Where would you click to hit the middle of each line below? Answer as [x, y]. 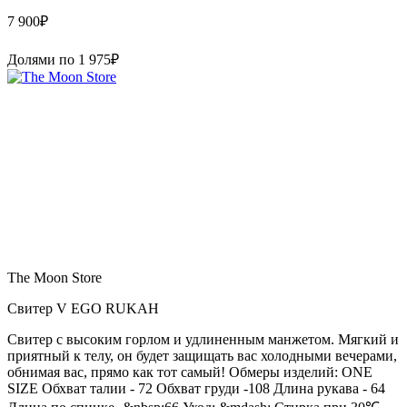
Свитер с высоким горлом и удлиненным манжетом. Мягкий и [203, 339]
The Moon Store [55, 277]
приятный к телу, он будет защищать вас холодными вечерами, [202, 355]
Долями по [43, 59]
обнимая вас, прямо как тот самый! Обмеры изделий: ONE [190, 372]
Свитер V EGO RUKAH [83, 308]
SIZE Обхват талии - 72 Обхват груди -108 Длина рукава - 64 [196, 388]
